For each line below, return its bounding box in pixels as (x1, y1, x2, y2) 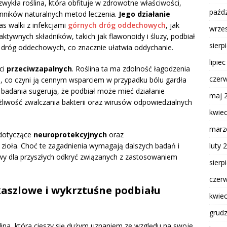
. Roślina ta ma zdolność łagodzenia (72, 64, 190, 74)
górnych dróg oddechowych (68, 20, 166, 30)
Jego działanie (119, 9, 170, 19)
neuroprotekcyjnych (33, 130, 107, 140)
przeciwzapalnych (7, 64, 72, 74)
